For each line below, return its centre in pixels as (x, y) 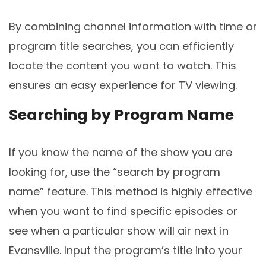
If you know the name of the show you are (121, 153)
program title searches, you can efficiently (121, 46)
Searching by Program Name (121, 115)
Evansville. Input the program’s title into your (126, 251)
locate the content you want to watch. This (123, 65)
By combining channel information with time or (133, 26)
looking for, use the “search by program (115, 172)
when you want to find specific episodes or (123, 211)
